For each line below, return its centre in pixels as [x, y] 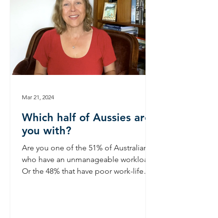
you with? [46, 131]
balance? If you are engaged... [74, 183]
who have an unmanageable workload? [89, 159]
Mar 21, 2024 [38, 97]
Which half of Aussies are [86, 118]
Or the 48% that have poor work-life [83, 171]
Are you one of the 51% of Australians [87, 148]
